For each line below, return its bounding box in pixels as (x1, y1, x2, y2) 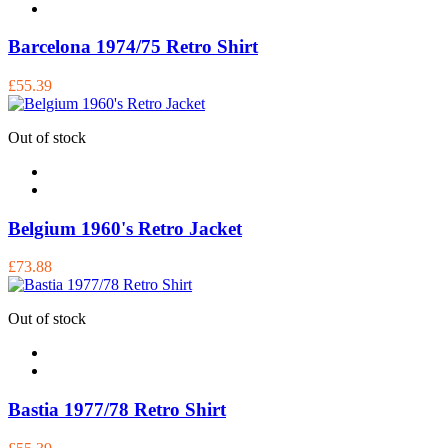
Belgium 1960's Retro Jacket (8, 217, 242, 239)
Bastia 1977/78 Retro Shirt (8, 399, 226, 421)
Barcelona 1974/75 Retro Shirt (8, 36, 258, 58)
